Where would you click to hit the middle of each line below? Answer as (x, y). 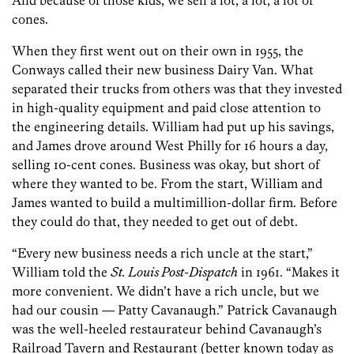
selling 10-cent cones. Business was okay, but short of (166, 165)
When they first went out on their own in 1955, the (158, 51)
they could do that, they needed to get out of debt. (155, 222)
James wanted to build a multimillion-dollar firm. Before (175, 203)
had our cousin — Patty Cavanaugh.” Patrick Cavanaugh (175, 310)
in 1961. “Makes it (289, 272)
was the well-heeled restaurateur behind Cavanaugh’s (167, 329)
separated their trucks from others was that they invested (177, 89)
